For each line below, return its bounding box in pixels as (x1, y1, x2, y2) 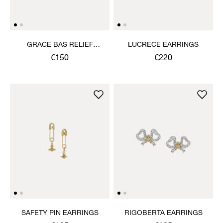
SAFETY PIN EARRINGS (21, 210, 99, 217)
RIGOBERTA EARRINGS (124, 210, 203, 217)
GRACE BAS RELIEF (26, 41, 93, 49)
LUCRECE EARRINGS (128, 41, 199, 49)
